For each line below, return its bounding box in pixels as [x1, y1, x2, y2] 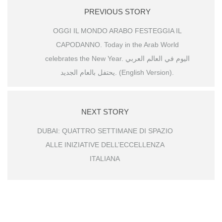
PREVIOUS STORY [84, 7, 151, 16]
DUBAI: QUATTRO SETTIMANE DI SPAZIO [37, 127, 173, 135]
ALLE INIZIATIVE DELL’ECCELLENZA [45, 141, 165, 149]
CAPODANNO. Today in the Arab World [55, 41, 179, 49]
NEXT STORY [81, 108, 129, 116]
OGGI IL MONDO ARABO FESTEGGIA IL [53, 27, 182, 35]
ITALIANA [90, 155, 120, 163]
